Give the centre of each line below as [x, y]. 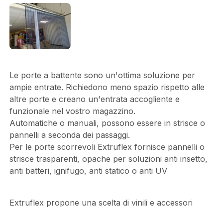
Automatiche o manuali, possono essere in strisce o [107, 123]
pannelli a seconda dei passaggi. [69, 135]
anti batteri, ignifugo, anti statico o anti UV [88, 170]
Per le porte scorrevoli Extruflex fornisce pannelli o [107, 147]
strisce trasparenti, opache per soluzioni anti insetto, [108, 159]
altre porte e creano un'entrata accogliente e [94, 99]
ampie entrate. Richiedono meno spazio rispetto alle [107, 87]
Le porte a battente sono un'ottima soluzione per [102, 75]
